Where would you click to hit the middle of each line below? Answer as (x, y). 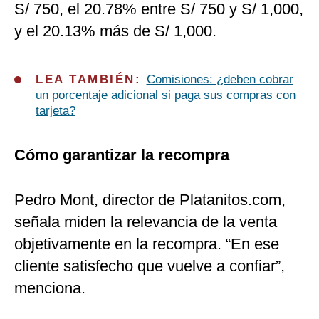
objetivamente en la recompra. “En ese (147, 244)
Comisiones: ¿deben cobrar (220, 80)
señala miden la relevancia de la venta (146, 222)
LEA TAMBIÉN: (91, 80)
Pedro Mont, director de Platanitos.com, (150, 200)
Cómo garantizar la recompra (122, 155)
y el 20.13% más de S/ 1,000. (115, 31)
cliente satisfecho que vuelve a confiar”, (150, 266)
